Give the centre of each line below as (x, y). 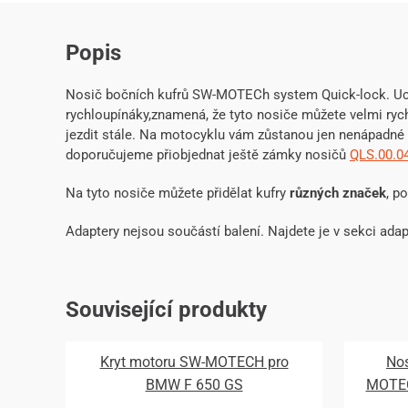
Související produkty (166, 310)
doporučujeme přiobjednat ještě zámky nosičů (208, 155)
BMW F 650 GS (194, 385)
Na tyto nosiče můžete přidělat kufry (178, 194)
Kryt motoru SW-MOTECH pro (194, 362)
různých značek (338, 194)
